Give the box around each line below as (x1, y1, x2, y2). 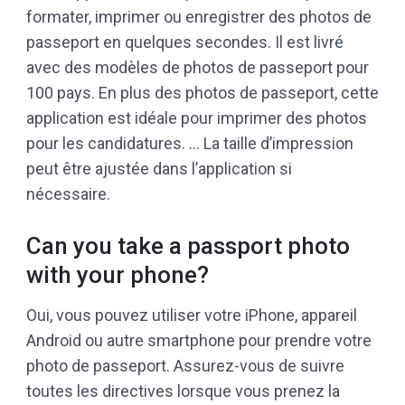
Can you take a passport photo (26, 232, 350, 260)
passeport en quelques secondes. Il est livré (26, 33, 344, 52)
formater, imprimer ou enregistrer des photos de (26, 7, 372, 27)
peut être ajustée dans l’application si (26, 159, 292, 179)
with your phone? (26, 261, 209, 289)
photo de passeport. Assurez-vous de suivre (26, 356, 344, 376)
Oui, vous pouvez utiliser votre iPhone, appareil (26, 306, 357, 325)
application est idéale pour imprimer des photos (26, 108, 367, 128)
